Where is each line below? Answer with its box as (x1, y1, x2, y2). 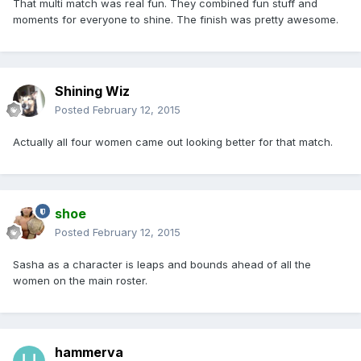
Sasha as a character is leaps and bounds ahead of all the (13, 258, 311, 272)
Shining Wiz (55, 83, 130, 100)
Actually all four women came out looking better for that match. (13, 135, 333, 149)
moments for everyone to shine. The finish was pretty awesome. (13, 13, 338, 27)
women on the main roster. (13, 274, 147, 288)
